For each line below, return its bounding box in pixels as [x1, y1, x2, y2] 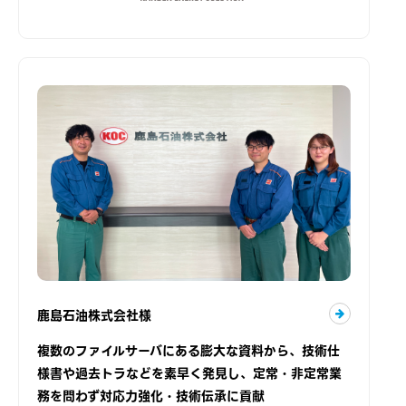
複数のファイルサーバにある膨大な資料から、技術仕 [37, 341, 340, 362]
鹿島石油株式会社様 [37, 304, 151, 325]
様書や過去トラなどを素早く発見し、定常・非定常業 [37, 363, 342, 384]
